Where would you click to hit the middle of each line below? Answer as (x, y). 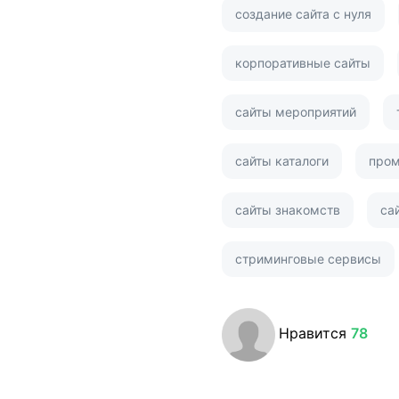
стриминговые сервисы (308, 258)
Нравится (315, 333)
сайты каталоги (282, 160)
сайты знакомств (288, 209)
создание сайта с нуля (303, 13)
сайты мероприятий (296, 111)
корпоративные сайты (303, 62)
